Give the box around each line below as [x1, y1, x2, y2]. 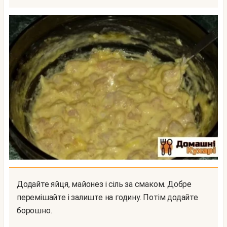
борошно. [17, 205, 52, 215]
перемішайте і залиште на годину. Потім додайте [17, 192, 198, 202]
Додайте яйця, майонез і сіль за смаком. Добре [17, 179, 23, 189]
